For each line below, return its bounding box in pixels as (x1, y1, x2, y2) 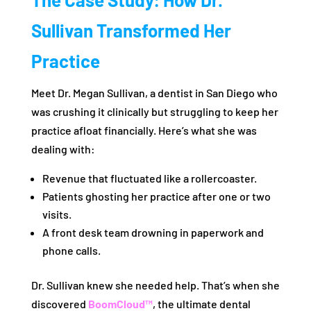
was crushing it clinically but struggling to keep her (31, 105, 278, 119)
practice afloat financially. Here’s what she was (31, 124, 257, 137)
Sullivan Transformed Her (31, 19, 231, 42)
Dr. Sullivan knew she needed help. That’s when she (31, 278, 280, 292)
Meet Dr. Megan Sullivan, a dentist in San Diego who (31, 86, 278, 100)
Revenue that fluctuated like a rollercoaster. (42, 171, 257, 185)
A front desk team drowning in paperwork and (42, 226, 264, 239)
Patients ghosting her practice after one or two (42, 190, 271, 203)
